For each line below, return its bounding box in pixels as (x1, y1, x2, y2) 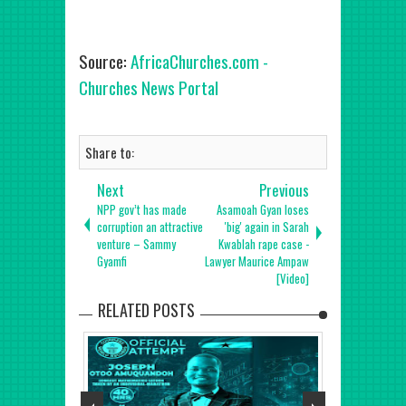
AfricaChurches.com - (130, 48, 268, 74)
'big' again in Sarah (225, 218, 309, 236)
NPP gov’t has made (97, 201, 187, 218)
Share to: (85, 142, 134, 162)
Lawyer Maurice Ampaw (205, 253, 309, 270)
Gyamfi (97, 253, 127, 270)
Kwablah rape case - (218, 236, 309, 253)
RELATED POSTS (98, 298, 195, 322)
